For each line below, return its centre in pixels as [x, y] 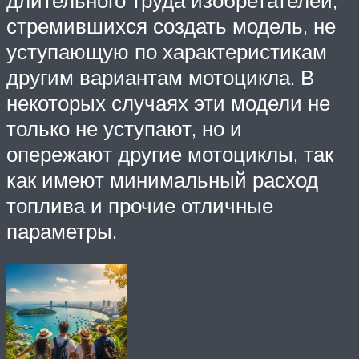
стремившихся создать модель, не [171, 26]
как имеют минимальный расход [162, 180]
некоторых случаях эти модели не [168, 103]
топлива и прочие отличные [140, 206]
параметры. [62, 231]
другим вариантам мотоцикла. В [160, 77]
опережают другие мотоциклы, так [170, 154]
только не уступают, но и [124, 129]
